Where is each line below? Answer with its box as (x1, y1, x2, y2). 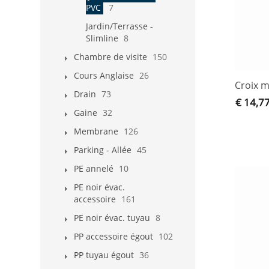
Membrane (74, 125, 118, 137)
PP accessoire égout (74, 230, 153, 242)
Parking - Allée (74, 144, 131, 156)
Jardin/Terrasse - (86, 20, 153, 32)
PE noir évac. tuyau (74, 211, 150, 223)
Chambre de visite (74, 50, 147, 62)
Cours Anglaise (74, 69, 134, 81)
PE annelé (74, 162, 113, 174)
